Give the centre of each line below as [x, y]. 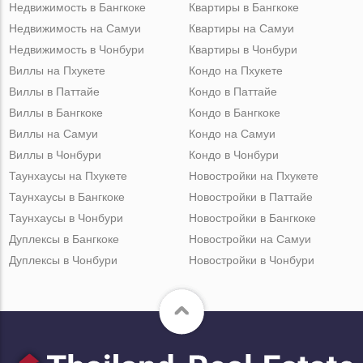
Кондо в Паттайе [233, 91]
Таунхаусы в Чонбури [66, 218]
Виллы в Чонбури [56, 154]
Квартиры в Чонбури [243, 49]
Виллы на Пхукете [58, 70]
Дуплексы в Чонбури [64, 260]
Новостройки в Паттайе [250, 196]
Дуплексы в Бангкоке [64, 239]
